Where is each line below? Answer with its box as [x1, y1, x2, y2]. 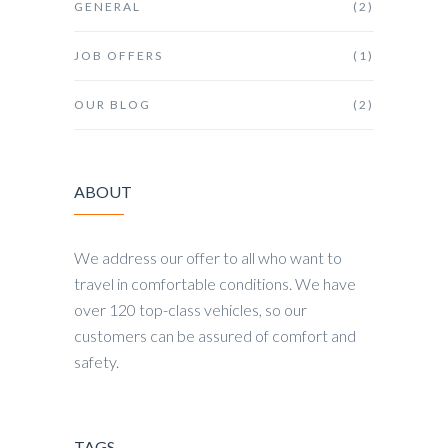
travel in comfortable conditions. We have [74, 274, 356, 294]
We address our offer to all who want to [74, 248, 342, 268]
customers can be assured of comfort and [74, 326, 356, 346]
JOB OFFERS [74, 48, 163, 64]
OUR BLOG [74, 97, 151, 113]
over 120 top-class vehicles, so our [74, 300, 307, 320]
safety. [74, 352, 119, 372]
